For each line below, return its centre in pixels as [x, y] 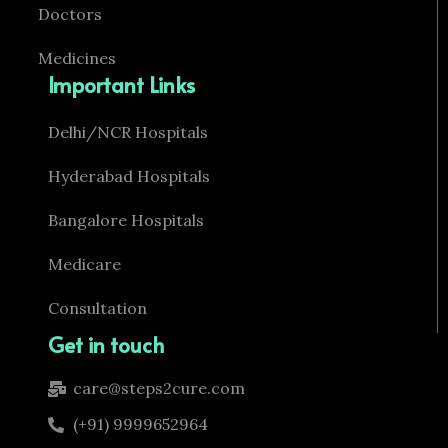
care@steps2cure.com [159, 388]
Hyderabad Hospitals [129, 176]
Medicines [77, 58]
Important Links [121, 85]
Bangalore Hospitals [126, 220]
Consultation [97, 308]
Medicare [84, 264]
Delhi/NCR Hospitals [128, 132]
